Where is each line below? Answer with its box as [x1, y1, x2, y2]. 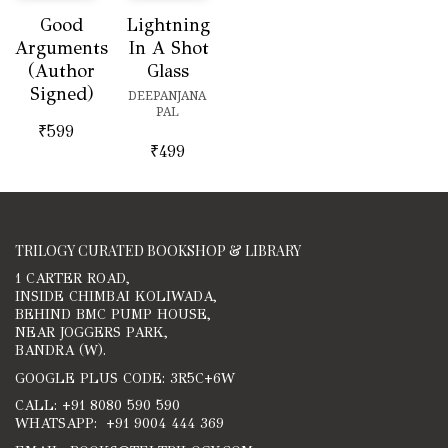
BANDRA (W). [15, 342, 106, 360]
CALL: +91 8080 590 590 [15, 397, 180, 415]
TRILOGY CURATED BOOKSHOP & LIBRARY [15, 240, 301, 260]
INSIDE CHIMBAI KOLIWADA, [15, 288, 217, 306]
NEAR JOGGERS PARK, [15, 324, 168, 342]
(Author [28, 60, 95, 83]
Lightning [126, 14, 210, 37]
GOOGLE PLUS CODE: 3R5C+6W [15, 369, 235, 387]
